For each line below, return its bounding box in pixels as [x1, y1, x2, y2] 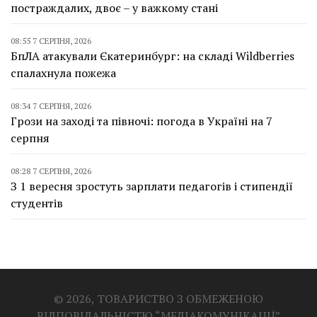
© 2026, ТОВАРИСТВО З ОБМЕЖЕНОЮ [54, 290, 263, 306]
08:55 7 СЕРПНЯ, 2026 [11, 35, 91, 46]
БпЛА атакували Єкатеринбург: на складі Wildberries [11, 47, 294, 64]
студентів [11, 195, 63, 211]
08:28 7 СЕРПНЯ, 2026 [11, 165, 91, 176]
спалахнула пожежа [11, 64, 116, 81]
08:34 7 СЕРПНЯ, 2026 [11, 100, 91, 111]
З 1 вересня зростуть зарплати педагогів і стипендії [11, 178, 293, 194]
